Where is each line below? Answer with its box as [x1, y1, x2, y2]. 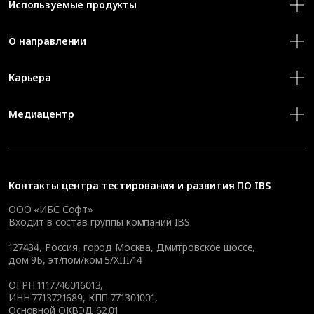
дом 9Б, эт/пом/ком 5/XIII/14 [8, 252, 143, 266]
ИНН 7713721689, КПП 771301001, [8, 290, 158, 304]
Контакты [8, 178, 62, 192]
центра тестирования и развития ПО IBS [61, 178, 271, 192]
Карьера [8, 70, 52, 84]
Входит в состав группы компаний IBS [8, 214, 191, 228]
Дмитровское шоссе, [156, 240, 256, 254]
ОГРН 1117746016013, [8, 278, 104, 292]
